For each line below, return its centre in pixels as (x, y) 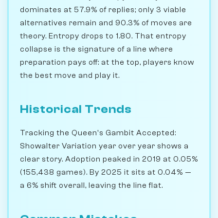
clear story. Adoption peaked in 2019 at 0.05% (109, 159)
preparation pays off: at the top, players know (107, 63)
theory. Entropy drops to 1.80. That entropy (103, 36)
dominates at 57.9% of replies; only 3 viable (103, 10)
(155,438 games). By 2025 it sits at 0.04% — (106, 173)
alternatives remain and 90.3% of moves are (106, 23)
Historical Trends (76, 109)
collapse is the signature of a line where (97, 49)
